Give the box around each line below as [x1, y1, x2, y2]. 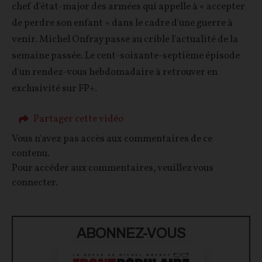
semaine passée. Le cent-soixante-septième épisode [12, 49, 240, 63]
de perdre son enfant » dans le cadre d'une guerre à [12, 16, 233, 30]
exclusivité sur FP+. [12, 82, 97, 96]
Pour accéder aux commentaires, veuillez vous [12, 161, 213, 175]
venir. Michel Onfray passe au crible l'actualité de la [12, 33, 238, 47]
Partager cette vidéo [33, 112, 124, 126]
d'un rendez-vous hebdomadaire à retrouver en [12, 65, 218, 80]
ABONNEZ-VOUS [77, 225, 185, 241]
